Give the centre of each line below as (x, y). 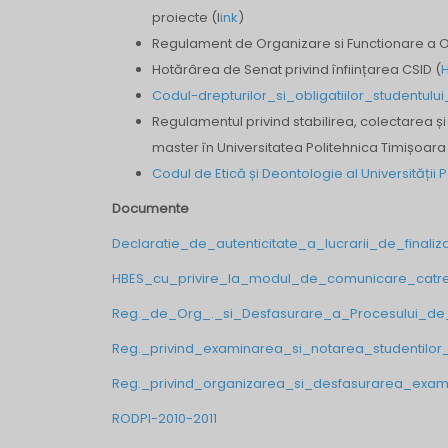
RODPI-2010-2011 (164, 418)
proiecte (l (186, 17)
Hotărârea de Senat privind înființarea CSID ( (296, 69)
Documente (150, 208)
